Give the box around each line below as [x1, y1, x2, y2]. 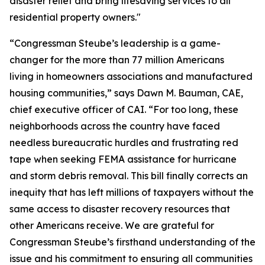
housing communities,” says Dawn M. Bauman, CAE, [9, 87, 243, 99]
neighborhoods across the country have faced [9, 120, 220, 132]
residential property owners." [9, 11, 146, 23]
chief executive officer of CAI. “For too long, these [9, 104, 238, 115]
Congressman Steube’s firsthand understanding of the [9, 236, 256, 248]
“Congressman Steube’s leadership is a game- [9, 37, 221, 49]
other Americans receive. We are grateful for [9, 219, 214, 231]
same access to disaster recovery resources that [9, 203, 230, 215]
